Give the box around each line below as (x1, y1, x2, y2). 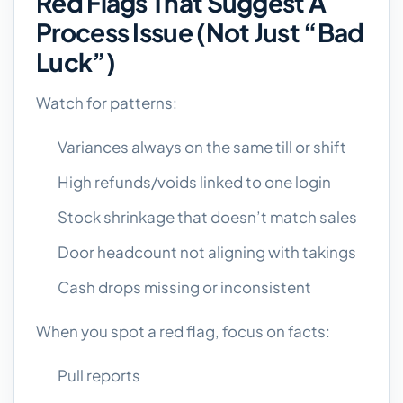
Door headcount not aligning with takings (58, 242, 356, 262)
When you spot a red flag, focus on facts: (36, 321, 330, 341)
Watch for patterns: (36, 93, 177, 112)
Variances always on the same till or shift (58, 137, 346, 157)
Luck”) (36, 46, 115, 77)
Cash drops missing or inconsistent (58, 277, 311, 297)
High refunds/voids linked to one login (58, 172, 331, 192)
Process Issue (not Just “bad (36, 16, 364, 48)
